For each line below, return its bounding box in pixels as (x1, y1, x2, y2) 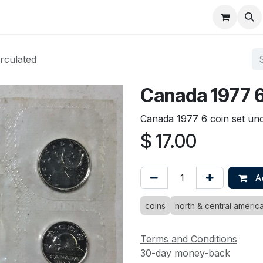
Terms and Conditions (140, 232, 237, 245)
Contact (70, 11, 104, 23)
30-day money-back (140, 247, 230, 259)
